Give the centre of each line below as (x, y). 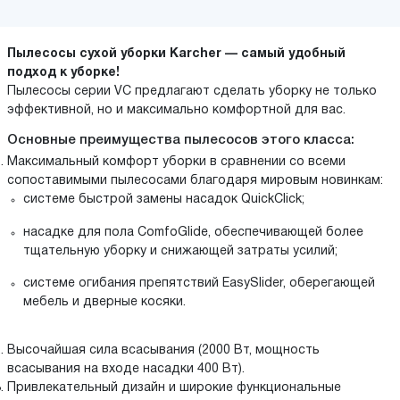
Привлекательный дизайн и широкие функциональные (174, 388)
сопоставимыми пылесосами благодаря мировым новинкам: (195, 181)
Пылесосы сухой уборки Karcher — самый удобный (176, 54)
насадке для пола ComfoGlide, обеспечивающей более (194, 232)
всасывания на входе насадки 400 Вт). (126, 370)
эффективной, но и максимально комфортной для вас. (176, 111)
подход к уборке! (63, 73)
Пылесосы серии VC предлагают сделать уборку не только (192, 92)
